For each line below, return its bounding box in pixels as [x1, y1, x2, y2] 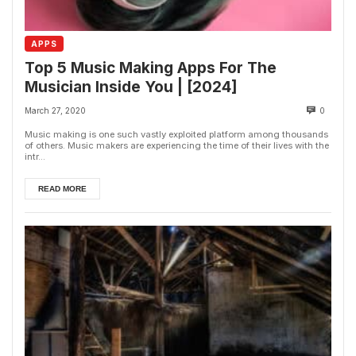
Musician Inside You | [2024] [25, 77, 238, 96]
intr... [25, 150, 45, 162]
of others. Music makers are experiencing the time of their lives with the [25, 139, 329, 151]
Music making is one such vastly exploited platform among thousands [25, 128, 328, 140]
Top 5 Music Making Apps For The [25, 58, 277, 77]
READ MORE [38, 184, 87, 193]
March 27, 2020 [25, 105, 86, 115]
